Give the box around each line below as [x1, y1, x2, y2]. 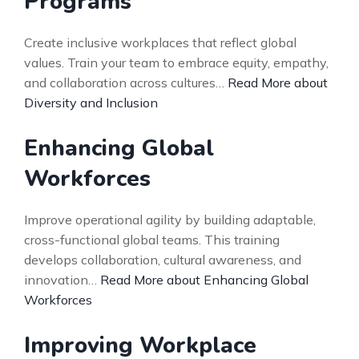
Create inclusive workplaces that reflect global [24, 34, 296, 50]
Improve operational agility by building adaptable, [24, 212, 316, 228]
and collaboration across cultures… [24, 75, 228, 91]
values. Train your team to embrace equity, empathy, [24, 54, 329, 71]
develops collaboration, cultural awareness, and [24, 252, 301, 268]
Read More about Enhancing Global [100, 272, 309, 288]
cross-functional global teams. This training [24, 232, 280, 248]
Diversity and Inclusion [24, 95, 158, 111]
